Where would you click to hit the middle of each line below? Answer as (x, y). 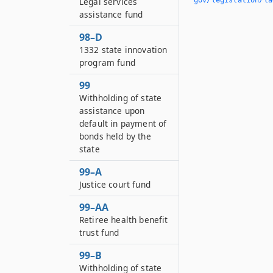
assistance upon (112, 111)
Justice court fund (115, 184)
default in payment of (123, 123)
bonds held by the (115, 136)
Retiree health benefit (124, 220)
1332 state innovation (123, 50)
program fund (107, 62)
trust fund (99, 232)
